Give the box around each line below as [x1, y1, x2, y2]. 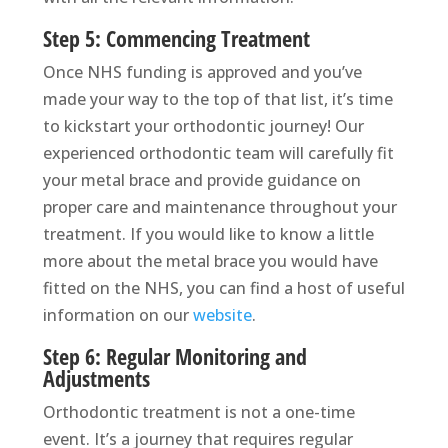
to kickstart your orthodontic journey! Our [42, 115, 364, 138]
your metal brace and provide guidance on [42, 169, 361, 192]
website [192, 304, 252, 327]
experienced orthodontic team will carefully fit [42, 142, 394, 165]
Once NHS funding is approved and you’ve [42, 61, 362, 84]
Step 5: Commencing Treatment [42, 23, 310, 54]
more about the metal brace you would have [42, 250, 378, 273]
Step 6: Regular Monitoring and [42, 341, 307, 372]
